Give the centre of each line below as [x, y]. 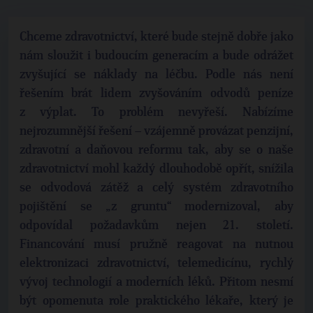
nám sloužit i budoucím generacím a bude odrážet [156, 56]
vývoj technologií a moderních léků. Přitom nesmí [156, 282]
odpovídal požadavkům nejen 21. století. [156, 226]
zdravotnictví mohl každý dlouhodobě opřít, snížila [156, 169]
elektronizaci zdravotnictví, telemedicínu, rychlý [156, 263]
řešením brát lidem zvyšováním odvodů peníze [156, 94]
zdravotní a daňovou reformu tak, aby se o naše [156, 150]
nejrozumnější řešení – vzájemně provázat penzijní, [156, 131]
